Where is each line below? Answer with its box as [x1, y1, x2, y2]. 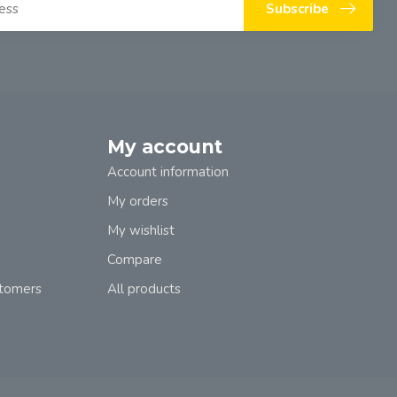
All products [107, 280, 181, 298]
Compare [107, 251, 162, 269]
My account [107, 136, 222, 158]
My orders [107, 192, 168, 210]
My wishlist [107, 222, 175, 239]
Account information [107, 163, 229, 181]
